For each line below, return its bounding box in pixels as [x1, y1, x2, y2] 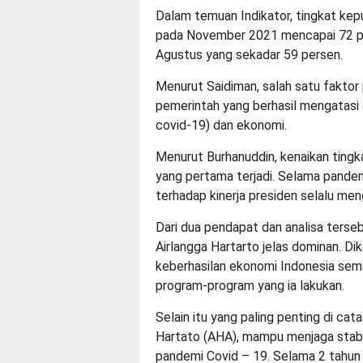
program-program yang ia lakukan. [156, 277, 344, 293]
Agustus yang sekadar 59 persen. [156, 46, 343, 62]
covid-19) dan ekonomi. [156, 117, 287, 133]
